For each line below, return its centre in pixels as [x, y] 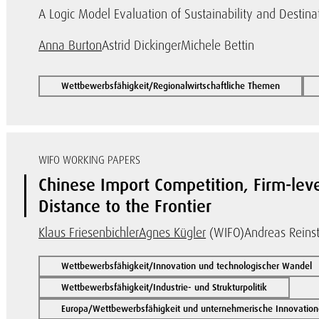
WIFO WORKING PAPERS [90, 160]
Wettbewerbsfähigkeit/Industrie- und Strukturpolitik [164, 287]
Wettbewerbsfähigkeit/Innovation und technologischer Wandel [187, 266]
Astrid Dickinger [142, 45]
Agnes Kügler [173, 232]
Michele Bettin [218, 45]
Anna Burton [70, 45]
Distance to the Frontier [125, 206]
